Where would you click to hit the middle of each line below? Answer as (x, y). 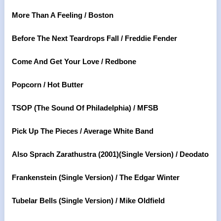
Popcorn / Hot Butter (47, 85)
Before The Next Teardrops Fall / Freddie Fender (94, 38)
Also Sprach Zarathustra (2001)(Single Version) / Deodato (110, 154)
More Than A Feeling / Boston (62, 15)
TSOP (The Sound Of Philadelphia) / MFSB (85, 108)
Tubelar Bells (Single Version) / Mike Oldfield (88, 201)
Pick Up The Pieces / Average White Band (82, 131)
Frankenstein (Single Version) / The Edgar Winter (95, 177)
